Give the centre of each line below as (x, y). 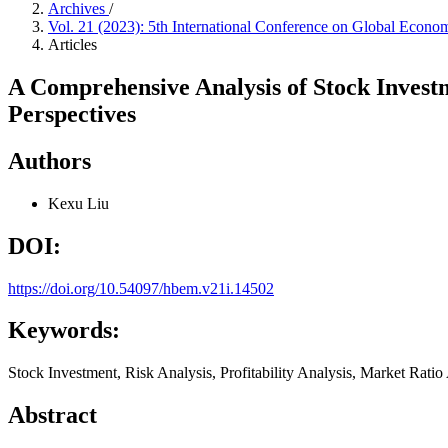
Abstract (52, 415)
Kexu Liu (78, 203)
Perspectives (72, 113)
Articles (72, 44)
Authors (49, 160)
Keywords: (64, 330)
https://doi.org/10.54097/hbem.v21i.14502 (141, 288)
